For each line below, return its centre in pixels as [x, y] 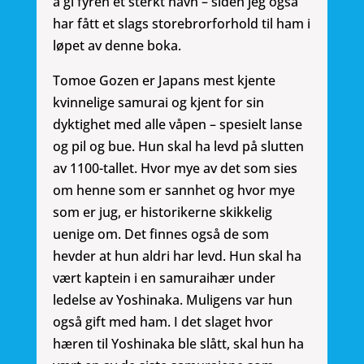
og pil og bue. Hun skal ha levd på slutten [178, 147]
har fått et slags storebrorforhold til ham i [181, 24]
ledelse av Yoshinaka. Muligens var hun [172, 300]
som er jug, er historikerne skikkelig [162, 212]
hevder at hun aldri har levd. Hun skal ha [177, 256]
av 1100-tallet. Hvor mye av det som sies [175, 169]
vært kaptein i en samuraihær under [164, 278]
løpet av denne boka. [117, 46]
